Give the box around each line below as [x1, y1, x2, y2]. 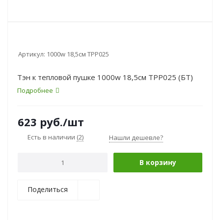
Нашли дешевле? [109, 133, 163, 142]
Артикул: [18, 50, 45, 58]
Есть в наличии [27, 133, 77, 141]
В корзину [139, 158, 176, 167]
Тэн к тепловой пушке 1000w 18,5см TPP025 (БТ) [17, 72, 193, 82]
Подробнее [17, 86, 53, 95]
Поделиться [27, 185, 68, 194]
